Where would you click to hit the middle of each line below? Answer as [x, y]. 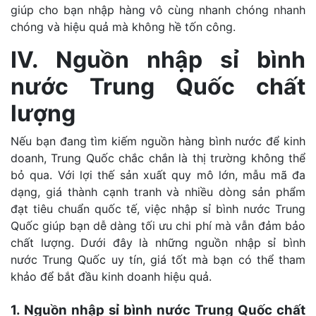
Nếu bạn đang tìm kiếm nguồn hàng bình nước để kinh [158, 141]
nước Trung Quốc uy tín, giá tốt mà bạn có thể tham [158, 259]
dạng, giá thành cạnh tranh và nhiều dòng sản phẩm [158, 192]
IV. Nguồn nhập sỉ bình [158, 59]
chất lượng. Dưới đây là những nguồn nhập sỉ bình [158, 242]
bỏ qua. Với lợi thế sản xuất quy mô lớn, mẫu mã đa [158, 175]
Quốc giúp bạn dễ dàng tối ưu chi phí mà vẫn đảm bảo [158, 225]
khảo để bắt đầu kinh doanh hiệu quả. [111, 276]
